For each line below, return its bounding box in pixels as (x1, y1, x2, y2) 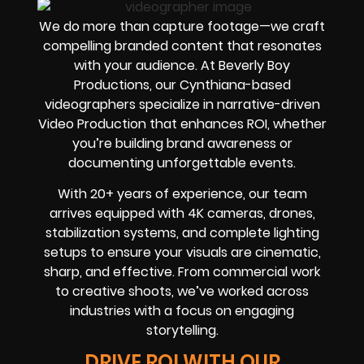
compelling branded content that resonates (42, 36, 322, 55)
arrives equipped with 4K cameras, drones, (49, 204, 315, 223)
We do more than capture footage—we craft (39, 16, 325, 36)
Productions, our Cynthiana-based (73, 75, 291, 94)
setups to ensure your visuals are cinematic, (43, 243, 321, 262)
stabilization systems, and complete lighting (45, 223, 319, 243)
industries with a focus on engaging (70, 301, 294, 321)
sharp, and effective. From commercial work (44, 262, 320, 282)
